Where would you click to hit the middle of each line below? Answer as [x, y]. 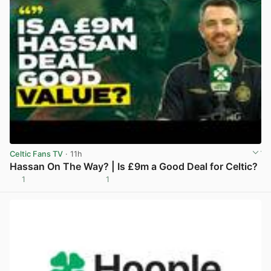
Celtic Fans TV [36, 154]
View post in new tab [221, 184]
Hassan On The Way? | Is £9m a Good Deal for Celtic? [134, 167]
